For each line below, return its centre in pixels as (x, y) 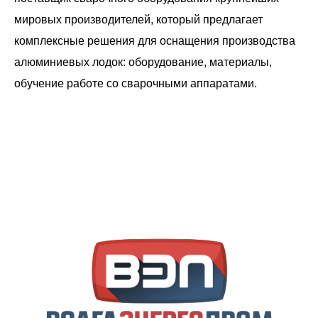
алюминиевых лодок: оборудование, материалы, (143, 62)
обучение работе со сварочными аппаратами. (136, 83)
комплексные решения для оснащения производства (155, 41)
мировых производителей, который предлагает (138, 20)
